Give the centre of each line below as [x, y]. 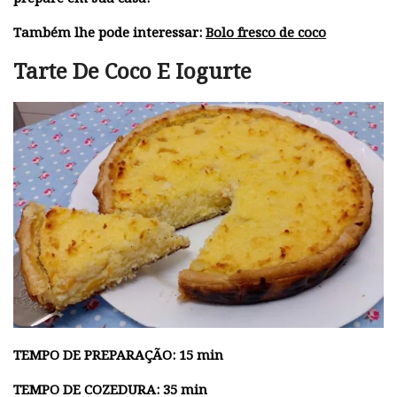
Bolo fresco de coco [266, 31]
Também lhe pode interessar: [109, 31]
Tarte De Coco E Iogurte [132, 70]
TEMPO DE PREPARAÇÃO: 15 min [118, 355]
